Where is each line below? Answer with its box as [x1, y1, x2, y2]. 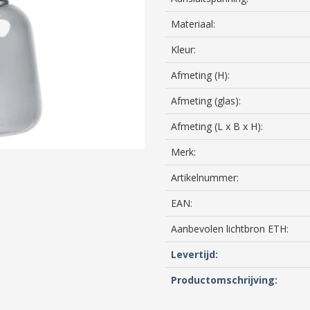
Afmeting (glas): [171, 94, 241, 107]
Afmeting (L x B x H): [171, 120, 263, 133]
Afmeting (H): [171, 69, 230, 82]
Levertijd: [171, 248, 218, 261]
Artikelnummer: [171, 171, 239, 184]
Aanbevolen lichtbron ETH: [171, 222, 289, 235]
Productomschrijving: [171, 273, 277, 286]
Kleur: [171, 43, 196, 56]
